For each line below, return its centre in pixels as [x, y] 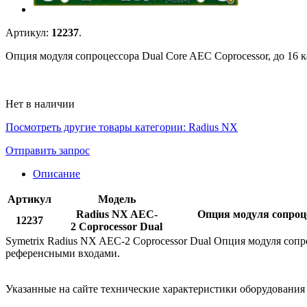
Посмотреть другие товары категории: [97, 127]
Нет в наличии [40, 103]
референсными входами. [63, 253]
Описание [57, 173]
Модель [116, 199]
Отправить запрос [48, 150]
